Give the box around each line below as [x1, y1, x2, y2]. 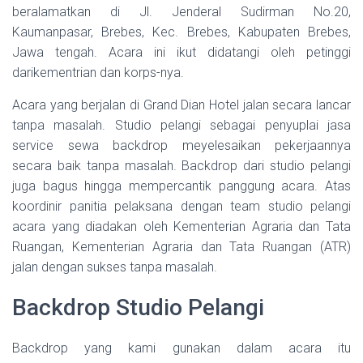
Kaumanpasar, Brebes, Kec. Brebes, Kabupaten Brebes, [12, 23, 351, 40]
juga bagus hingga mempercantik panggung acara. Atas [12, 177, 351, 194]
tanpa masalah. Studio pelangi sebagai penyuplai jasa [12, 117, 351, 133]
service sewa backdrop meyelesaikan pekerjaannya [12, 137, 351, 153]
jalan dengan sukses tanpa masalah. [12, 258, 217, 275]
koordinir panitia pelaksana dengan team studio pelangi [12, 198, 351, 214]
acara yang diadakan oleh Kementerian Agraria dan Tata [12, 218, 351, 234]
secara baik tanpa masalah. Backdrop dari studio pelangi [12, 157, 351, 173]
